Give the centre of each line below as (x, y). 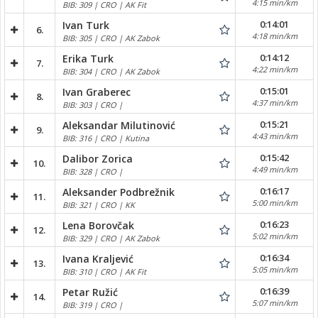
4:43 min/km (274, 136)
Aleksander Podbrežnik (119, 192)
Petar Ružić (90, 292)
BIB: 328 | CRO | (93, 171)
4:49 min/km (274, 170)
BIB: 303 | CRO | (93, 104)
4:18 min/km (274, 36)
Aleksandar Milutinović (119, 125)
